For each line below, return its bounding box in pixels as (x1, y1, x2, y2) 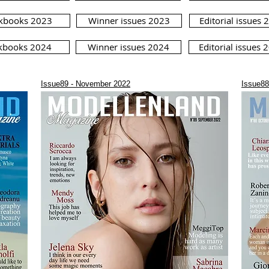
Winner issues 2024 (88, 41, 169, 53)
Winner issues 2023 (88, 14, 170, 26)
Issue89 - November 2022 (41, 79, 130, 88)
